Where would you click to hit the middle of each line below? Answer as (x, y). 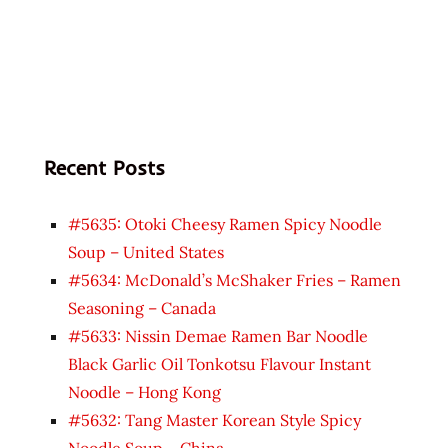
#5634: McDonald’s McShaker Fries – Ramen (234, 279)
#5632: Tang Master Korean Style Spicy (214, 419)
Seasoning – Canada (142, 307)
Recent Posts (104, 167)
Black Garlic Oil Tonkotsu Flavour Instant (219, 363)
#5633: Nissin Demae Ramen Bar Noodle (218, 335)
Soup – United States (146, 251)
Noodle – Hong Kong (144, 391)
